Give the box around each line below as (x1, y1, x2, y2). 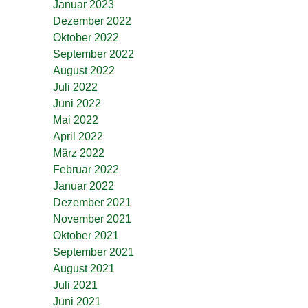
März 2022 (53, 147, 104, 159)
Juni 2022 (53, 98, 101, 109)
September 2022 (53, 48, 134, 60)
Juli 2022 (53, 81, 98, 93)
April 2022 (53, 131, 103, 142)
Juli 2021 (53, 279, 98, 291)
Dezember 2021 (53, 197, 131, 208)
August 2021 (53, 263, 115, 274)
